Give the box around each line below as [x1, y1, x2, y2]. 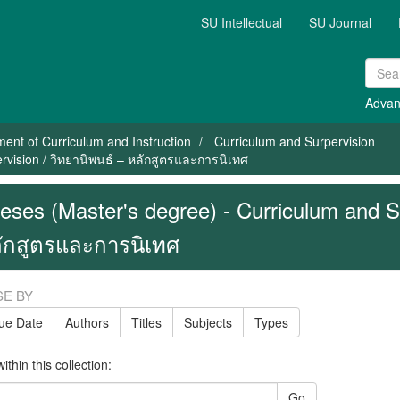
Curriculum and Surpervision [214, 132, 375, 150]
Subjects [183, 313, 232, 331]
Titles [130, 313, 162, 331]
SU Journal [309, 13, 371, 31]
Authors [64, 313, 109, 331]
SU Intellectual [201, 13, 282, 31]
